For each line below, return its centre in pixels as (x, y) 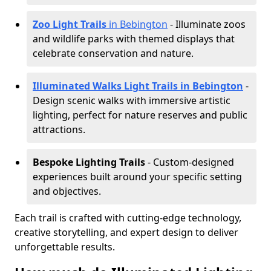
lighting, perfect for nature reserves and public (140, 115)
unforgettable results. (65, 247)
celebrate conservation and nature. (113, 53)
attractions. (59, 129)
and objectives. (67, 191)
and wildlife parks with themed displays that (134, 39)
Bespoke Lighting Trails (89, 162)
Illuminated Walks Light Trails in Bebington (138, 86)
